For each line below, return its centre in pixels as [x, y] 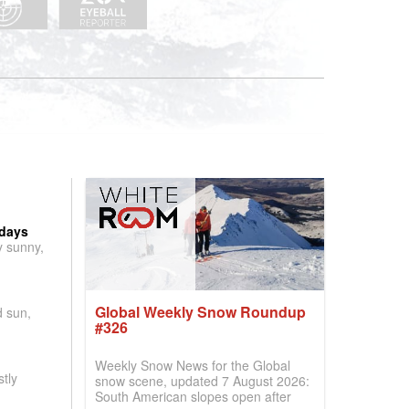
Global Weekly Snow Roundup [201, 312]
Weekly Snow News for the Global [193, 365]
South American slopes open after [194, 396]
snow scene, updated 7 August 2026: [203, 381]
